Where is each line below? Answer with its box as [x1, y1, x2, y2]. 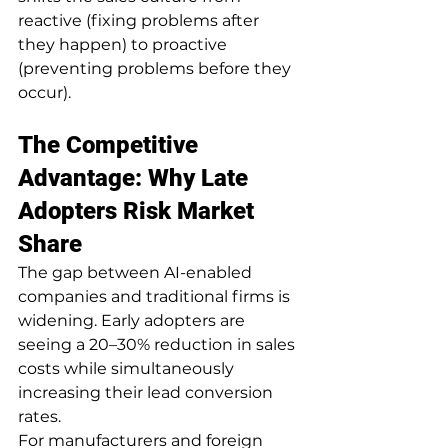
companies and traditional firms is [18, 286, 294, 306]
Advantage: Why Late [18, 163, 254, 192]
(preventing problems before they [18, 58, 295, 78]
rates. [18, 406, 61, 426]
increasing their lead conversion [18, 382, 277, 402]
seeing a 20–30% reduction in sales [18, 334, 299, 354]
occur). [18, 82, 71, 102]
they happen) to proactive [18, 34, 231, 54]
